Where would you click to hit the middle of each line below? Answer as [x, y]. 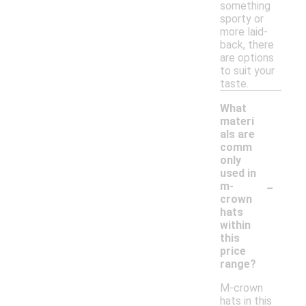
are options [247, 58]
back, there [247, 45]
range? [238, 264]
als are [237, 135]
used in [238, 173]
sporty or [242, 19]
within [235, 225]
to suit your [247, 71]
